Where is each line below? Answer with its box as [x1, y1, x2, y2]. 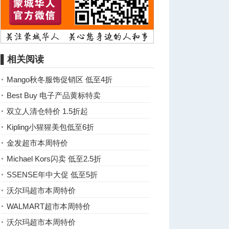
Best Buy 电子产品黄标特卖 [7, 91, 101, 100]
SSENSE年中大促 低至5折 [7, 170, 98, 179]
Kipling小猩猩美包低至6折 [7, 123, 94, 131]
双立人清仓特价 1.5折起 [7, 107, 88, 116]
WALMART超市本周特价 [7, 202, 90, 211]
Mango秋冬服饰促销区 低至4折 [7, 75, 112, 84]
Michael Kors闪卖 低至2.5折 [7, 154, 101, 163]
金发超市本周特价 [7, 139, 68, 147]
